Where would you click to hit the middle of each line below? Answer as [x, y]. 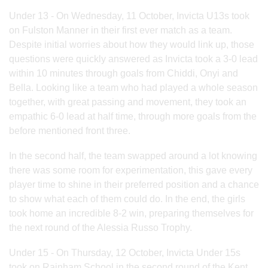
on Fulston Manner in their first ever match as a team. [121, 30]
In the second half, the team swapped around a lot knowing [133, 156]
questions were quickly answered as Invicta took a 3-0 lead [133, 59]
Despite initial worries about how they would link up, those [132, 44]
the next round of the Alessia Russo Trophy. [100, 227]
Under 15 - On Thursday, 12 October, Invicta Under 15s [125, 252]
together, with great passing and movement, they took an [128, 102]
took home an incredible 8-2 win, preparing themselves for [131, 213]
